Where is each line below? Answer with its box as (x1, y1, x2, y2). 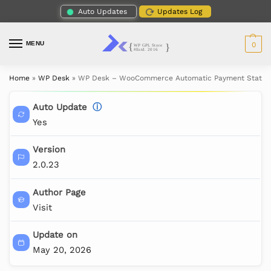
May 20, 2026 (32, 244, 91, 256)
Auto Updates (77, 7, 127, 16)
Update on (32, 229, 77, 241)
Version (32, 144, 65, 155)
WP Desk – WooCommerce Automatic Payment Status (78, 74, 270, 83)
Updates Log (157, 7, 202, 16)
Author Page (32, 186, 86, 198)
